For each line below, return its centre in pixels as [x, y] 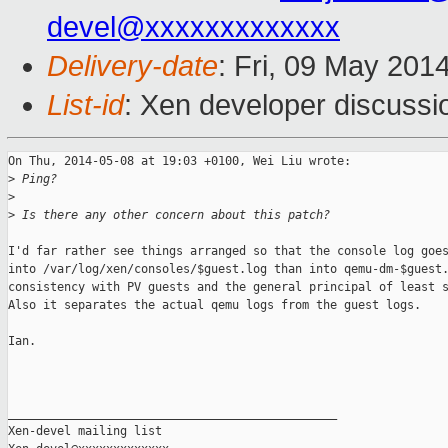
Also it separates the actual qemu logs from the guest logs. [214, 305]
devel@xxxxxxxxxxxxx [193, 27]
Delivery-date [132, 66]
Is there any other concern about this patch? [172, 215]
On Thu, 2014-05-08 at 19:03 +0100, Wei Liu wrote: [179, 161]
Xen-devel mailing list [85, 431]
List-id [85, 105]
